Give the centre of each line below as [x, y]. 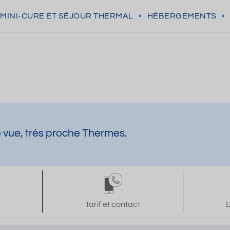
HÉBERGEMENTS [182, 16]
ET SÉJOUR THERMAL [90, 16]
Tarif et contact [113, 204]
